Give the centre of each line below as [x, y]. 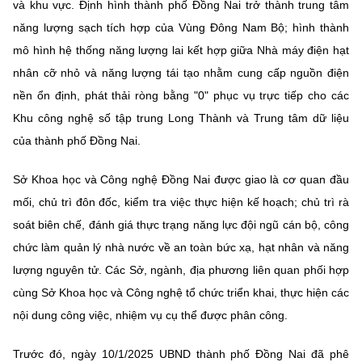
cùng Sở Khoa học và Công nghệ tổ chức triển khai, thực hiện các [181, 293]
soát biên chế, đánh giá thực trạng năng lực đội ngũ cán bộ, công [181, 225]
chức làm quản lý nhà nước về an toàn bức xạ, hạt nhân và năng [181, 248]
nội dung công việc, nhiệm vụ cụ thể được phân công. [150, 316]
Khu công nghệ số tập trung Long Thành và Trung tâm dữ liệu [181, 118]
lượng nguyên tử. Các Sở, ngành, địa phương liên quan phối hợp [181, 270]
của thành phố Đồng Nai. [77, 141]
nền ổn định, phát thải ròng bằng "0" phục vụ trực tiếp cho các [181, 96]
